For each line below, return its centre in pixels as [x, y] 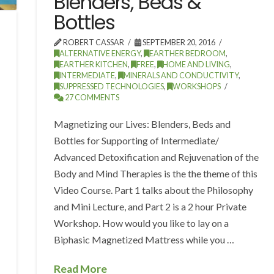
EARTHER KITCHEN [94, 64]
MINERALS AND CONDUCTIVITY [181, 75]
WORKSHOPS [197, 86]
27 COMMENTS [92, 97]
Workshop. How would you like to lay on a [142, 223]
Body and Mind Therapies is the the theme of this [156, 173]
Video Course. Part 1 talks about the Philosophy [154, 190]
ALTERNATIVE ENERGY [100, 53]
